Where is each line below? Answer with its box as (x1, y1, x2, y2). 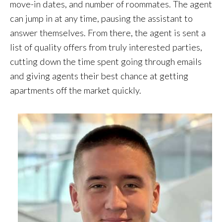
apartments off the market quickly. (10, 85, 141, 96)
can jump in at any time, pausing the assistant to (10, 13, 193, 24)
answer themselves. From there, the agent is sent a (10, 27, 206, 39)
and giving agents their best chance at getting (10, 70, 188, 82)
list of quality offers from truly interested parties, (10, 42, 202, 53)
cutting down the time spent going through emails (10, 56, 202, 67)
